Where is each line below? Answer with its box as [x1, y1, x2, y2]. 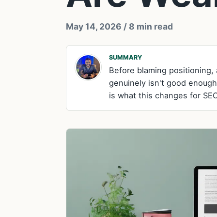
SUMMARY [109, 54, 142, 61]
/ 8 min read [122, 21, 173, 31]
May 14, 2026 [66, 21, 122, 31]
